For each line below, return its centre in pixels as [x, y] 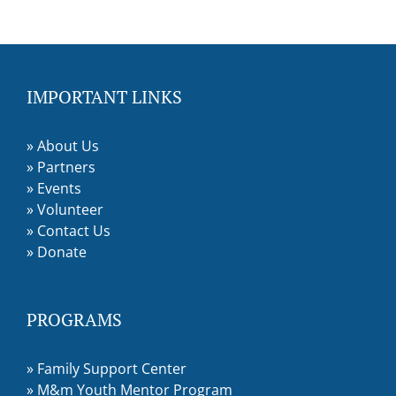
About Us [68, 146]
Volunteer [70, 210]
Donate [62, 252]
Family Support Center [112, 369]
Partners [66, 168]
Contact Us [74, 231]
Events [59, 189]
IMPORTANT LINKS [104, 97]
